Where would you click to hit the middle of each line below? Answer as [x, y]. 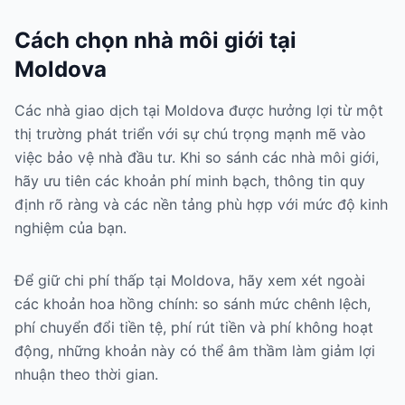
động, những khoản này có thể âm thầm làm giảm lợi [195, 351]
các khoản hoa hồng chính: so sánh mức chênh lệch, [193, 304]
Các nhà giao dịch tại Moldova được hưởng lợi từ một [199, 110]
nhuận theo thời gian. [86, 374]
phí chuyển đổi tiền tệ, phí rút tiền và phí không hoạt [194, 327]
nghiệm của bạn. [71, 228]
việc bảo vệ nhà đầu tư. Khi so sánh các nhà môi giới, [197, 157]
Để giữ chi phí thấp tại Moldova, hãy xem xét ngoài [190, 280]
